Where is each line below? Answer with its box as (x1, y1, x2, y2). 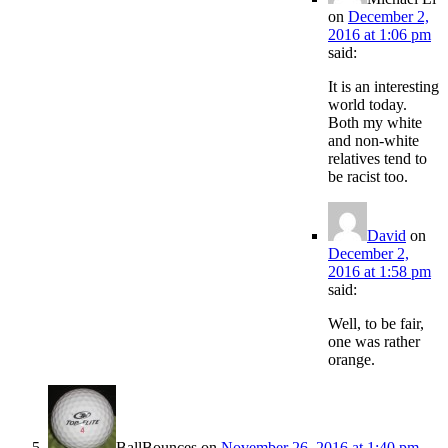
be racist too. (328, 168, 408, 186)
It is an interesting (328, 78, 439, 96)
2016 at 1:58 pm (328, 263, 431, 281)
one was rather (328, 333, 420, 351)
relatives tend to (328, 150, 427, 168)
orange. (328, 351, 375, 369)
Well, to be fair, (328, 315, 424, 333)
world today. (328, 96, 407, 114)
